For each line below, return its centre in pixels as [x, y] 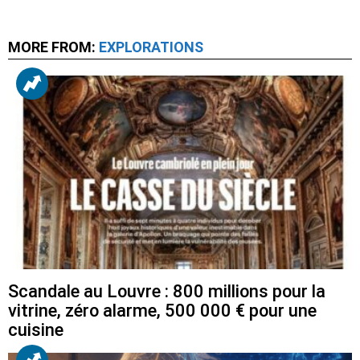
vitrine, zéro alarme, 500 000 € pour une [162, 311]
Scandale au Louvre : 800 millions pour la [167, 292]
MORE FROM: [53, 47]
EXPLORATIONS [151, 47]
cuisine [36, 330]
